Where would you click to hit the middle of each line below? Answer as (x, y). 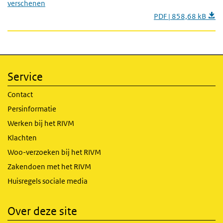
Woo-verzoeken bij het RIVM (54, 152)
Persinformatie (32, 109)
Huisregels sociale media (48, 181)
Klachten (22, 138)
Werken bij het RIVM (41, 123)
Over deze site (42, 211)
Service (25, 77)
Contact (20, 94)
